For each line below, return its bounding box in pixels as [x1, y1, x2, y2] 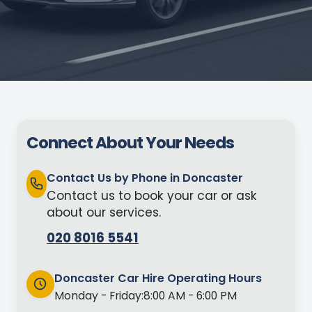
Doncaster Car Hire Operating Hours [54, 270, 262, 286]
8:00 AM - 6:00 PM [143, 288, 237, 304]
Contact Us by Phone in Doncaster [47, 169, 244, 186]
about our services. [47, 203, 162, 221]
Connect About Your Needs [26, 132, 234, 154]
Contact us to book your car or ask [47, 187, 258, 204]
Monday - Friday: [54, 288, 143, 304]
